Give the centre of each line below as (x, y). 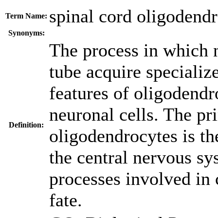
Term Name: (26, 16)
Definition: (26, 125)
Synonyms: (26, 33)
